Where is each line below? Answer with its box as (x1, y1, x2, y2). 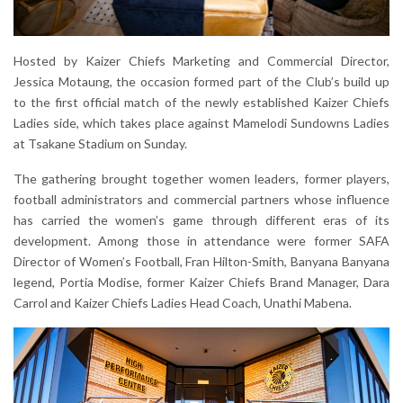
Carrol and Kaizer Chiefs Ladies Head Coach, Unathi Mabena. (13, 295, 352, 311)
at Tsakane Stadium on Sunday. (13, 136, 190, 152)
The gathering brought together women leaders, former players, (13, 171, 390, 187)
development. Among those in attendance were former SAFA (13, 233, 390, 249)
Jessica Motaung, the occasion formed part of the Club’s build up (13, 74, 390, 90)
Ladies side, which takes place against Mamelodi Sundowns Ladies (13, 115, 390, 131)
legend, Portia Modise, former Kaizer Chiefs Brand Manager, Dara (13, 274, 390, 291)
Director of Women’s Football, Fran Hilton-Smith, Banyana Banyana (13, 254, 390, 270)
